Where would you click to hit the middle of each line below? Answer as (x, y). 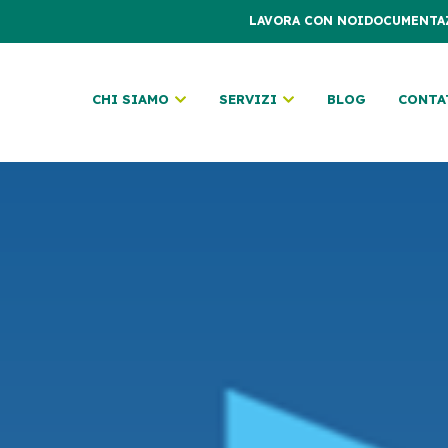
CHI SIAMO (130, 98)
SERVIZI (248, 98)
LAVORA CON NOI (306, 20)
